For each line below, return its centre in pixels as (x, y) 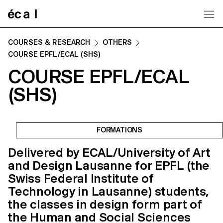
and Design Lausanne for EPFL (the (109, 165)
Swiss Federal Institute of (81, 178)
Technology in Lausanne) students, (109, 191)
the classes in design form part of (105, 204)
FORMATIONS (119, 130)
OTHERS (117, 42)
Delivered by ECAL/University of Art (109, 152)
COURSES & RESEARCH (49, 42)
